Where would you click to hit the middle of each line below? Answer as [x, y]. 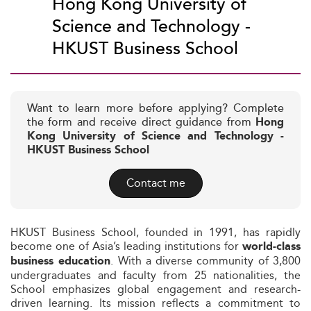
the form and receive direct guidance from [141, 123]
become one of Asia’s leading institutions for [126, 246]
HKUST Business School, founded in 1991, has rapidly [155, 232]
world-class [271, 247]
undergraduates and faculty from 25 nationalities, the [155, 275]
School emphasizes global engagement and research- [155, 289]
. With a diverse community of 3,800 [206, 261]
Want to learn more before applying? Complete [155, 109]
